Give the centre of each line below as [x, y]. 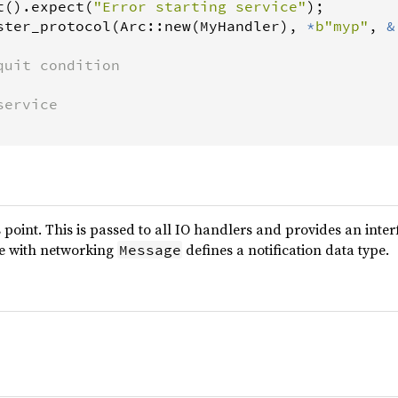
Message [150, 250]
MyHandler [240, 26]
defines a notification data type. [286, 250]
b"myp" [342, 26]
